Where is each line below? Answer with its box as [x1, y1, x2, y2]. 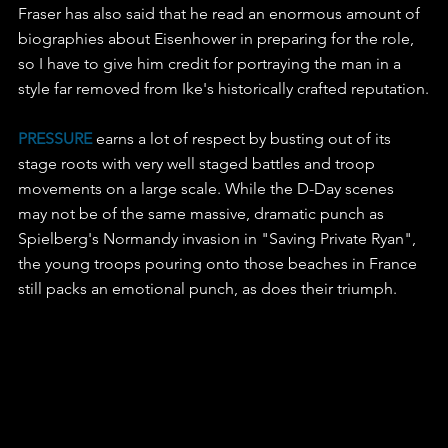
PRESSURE [18, 128, 92, 148]
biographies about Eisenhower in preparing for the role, [18, 28, 418, 48]
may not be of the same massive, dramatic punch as [18, 203, 388, 223]
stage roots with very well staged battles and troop [18, 153, 379, 173]
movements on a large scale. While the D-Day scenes [18, 178, 398, 198]
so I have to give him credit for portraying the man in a [18, 53, 405, 73]
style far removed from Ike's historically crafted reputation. [18, 78, 429, 98]
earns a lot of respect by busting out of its [92, 128, 395, 148]
